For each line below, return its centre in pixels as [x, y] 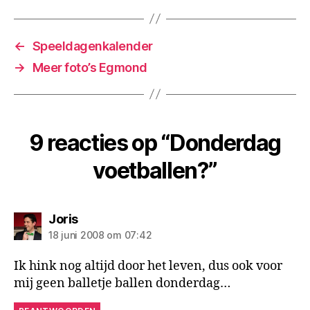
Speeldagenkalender [92, 46]
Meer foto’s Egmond [90, 67]
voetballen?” [155, 170]
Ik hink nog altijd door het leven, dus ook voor [148, 266]
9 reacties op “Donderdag [155, 143]
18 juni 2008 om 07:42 [100, 235]
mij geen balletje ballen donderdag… [122, 283]
